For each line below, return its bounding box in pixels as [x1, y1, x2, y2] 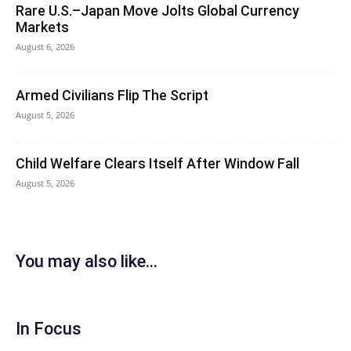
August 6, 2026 [16, 41, 74, 52]
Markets [16, 19, 69, 35]
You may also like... [16, 251, 157, 271]
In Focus [16, 319, 81, 338]
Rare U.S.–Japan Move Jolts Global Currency [16, 2, 299, 19]
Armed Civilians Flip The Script [16, 87, 208, 103]
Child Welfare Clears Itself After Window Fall [16, 155, 299, 172]
